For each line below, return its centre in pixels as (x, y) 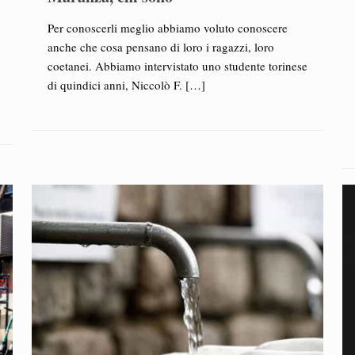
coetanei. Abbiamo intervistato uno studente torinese (177, 66)
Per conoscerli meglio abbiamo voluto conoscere (167, 28)
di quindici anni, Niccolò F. (115, 85)
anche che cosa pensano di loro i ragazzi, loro (160, 47)
